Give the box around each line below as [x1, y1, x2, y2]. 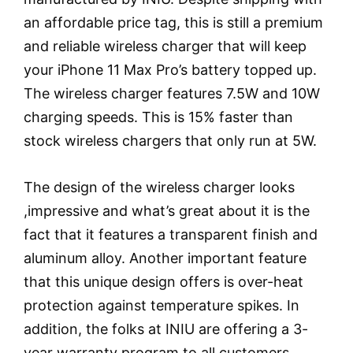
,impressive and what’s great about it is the [24, 203, 310, 220]
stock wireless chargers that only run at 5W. [24, 132, 317, 150]
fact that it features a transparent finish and [24, 226, 318, 243]
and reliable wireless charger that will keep [24, 38, 307, 55]
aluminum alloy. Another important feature [24, 250, 307, 267]
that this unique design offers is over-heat [24, 273, 303, 291]
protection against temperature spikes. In [24, 297, 299, 314]
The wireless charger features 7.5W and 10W [24, 85, 320, 102]
